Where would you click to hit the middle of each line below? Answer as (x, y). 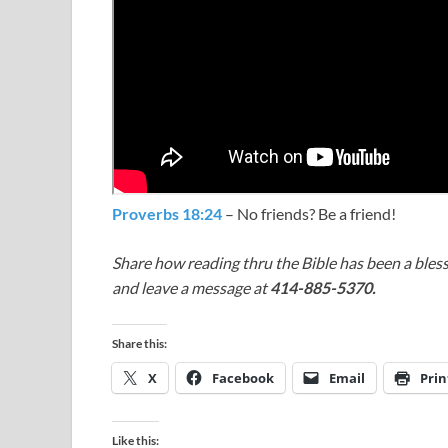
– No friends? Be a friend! (309, 214)
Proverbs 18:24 (167, 214)
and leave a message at (191, 288)
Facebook (243, 378)
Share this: (139, 344)
